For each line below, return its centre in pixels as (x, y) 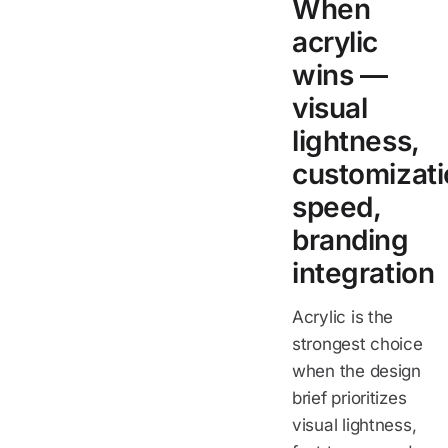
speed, (336, 206)
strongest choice (357, 343)
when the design (356, 370)
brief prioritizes (349, 397)
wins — (340, 74)
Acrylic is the (343, 316)
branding (350, 239)
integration (363, 272)
